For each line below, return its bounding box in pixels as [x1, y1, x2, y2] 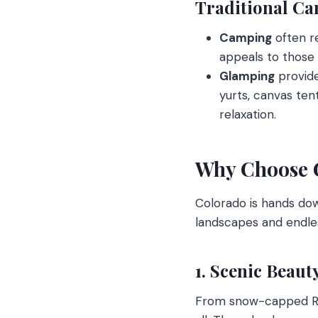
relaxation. [219, 106, 276, 122]
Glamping [219, 67, 275, 84]
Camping [219, 29, 272, 45]
